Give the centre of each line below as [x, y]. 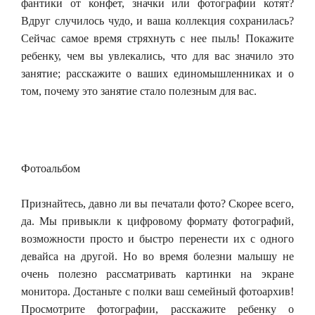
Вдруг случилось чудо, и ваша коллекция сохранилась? [157, 21]
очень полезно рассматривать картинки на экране [157, 274]
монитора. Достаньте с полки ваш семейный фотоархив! [157, 291]
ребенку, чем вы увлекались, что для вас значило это [157, 56]
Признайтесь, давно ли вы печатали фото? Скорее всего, [157, 204]
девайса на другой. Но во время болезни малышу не [157, 256]
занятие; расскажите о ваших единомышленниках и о [157, 73]
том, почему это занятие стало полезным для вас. [139, 91]
